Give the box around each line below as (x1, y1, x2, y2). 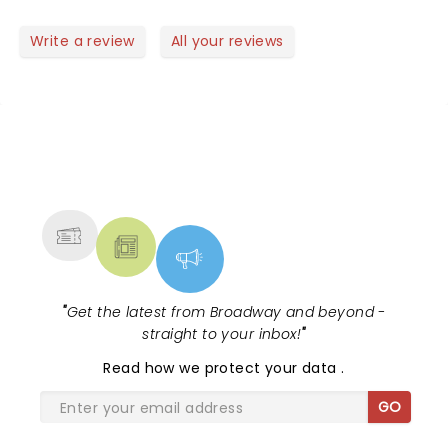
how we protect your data (144, 358, 342, 378)
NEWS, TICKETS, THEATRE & (63, 153, 369, 185)
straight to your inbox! (142, 324, 302, 344)
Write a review (30, 31, 135, 51)
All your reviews (170, 31, 284, 51)
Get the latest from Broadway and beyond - (66, 302, 386, 322)
